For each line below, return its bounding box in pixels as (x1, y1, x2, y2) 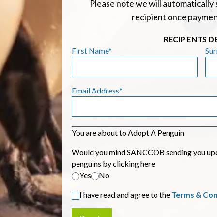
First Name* (72, 46, 112, 56)
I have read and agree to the (79, 190, 171, 200)
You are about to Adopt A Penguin (72, 128, 184, 138)
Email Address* (72, 86, 123, 95)
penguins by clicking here (72, 159, 155, 169)
